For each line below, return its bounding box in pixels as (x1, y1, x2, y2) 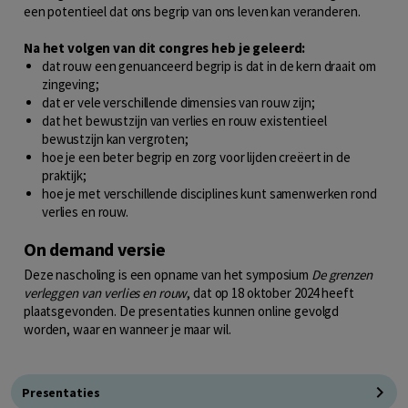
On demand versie (24, 237, 166, 260)
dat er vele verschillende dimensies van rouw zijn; (42, 93, 315, 111)
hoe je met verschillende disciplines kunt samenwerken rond (42, 184, 377, 202)
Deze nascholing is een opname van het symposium (24, 266, 311, 284)
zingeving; (42, 75, 99, 93)
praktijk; (42, 166, 87, 184)
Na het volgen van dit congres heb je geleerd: (24, 38, 306, 56)
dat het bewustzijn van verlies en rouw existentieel (42, 111, 327, 129)
